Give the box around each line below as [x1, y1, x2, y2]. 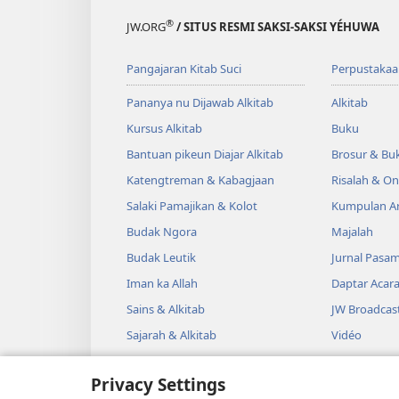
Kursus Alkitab [126, 120, 202, 137]
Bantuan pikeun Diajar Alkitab [126, 146, 283, 163]
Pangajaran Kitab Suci [126, 61, 241, 77]
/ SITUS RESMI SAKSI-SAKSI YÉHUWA [174, 19, 379, 36]
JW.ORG [126, 19, 166, 36]
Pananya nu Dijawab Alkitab [126, 94, 273, 111]
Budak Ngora [126, 224, 197, 240]
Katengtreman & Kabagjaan [126, 172, 274, 189]
